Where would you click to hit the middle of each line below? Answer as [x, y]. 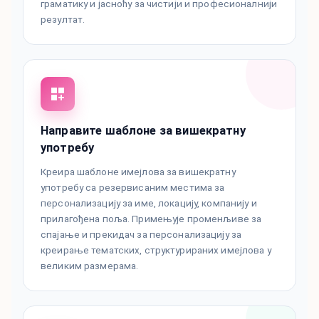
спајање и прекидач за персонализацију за [141, 235]
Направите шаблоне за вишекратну [143, 131]
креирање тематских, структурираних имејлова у [156, 250]
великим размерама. [90, 266]
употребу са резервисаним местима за [133, 188]
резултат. [63, 20]
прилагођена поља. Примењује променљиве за [151, 219]
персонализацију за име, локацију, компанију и [149, 203]
